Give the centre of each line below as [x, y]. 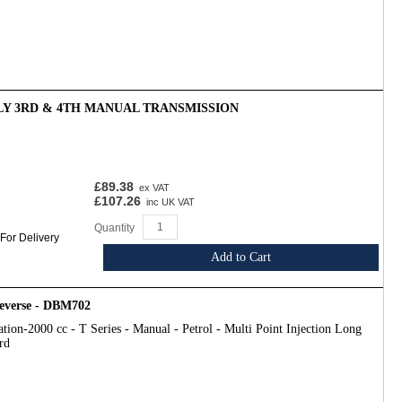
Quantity [114, 228]
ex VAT [153, 188]
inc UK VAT [169, 202]
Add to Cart [241, 257]
